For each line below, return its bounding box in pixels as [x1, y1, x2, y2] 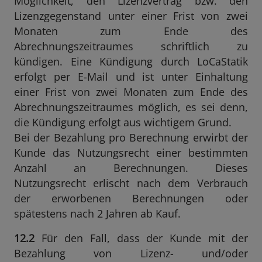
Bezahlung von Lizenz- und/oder [14, 246, 248, 260]
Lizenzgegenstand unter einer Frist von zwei [14, 9, 248, 23]
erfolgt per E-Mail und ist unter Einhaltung [14, 70, 248, 84]
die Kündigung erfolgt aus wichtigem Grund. [14, 115, 232, 129]
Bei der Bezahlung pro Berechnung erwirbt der [14, 130, 248, 144]
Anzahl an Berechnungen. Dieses [14, 161, 248, 175]
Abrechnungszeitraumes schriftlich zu [14, 39, 248, 53]
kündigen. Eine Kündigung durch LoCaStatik [14, 54, 248, 68]
